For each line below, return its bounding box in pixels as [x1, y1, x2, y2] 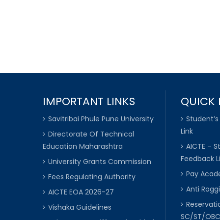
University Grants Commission [48, 156, 151, 166]
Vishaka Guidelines [48, 202, 111, 212]
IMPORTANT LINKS [43, 93, 135, 109]
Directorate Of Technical [48, 129, 134, 139]
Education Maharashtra [43, 141, 123, 151]
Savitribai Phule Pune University [48, 113, 154, 124]
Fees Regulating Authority [48, 171, 136, 182]
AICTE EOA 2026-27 [48, 187, 114, 197]
